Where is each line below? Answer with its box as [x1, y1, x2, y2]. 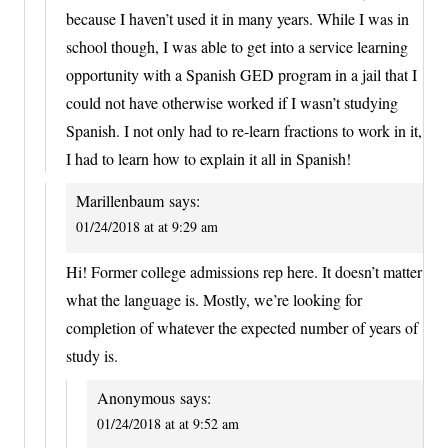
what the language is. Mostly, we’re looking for [66, 289, 362, 311]
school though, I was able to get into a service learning [66, 35, 408, 57]
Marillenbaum [76, 189, 164, 211]
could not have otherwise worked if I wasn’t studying [66, 91, 398, 113]
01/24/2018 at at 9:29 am [76, 216, 218, 236]
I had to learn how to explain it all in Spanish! [66, 147, 351, 169]
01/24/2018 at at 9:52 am [97, 414, 239, 434]
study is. [66, 345, 118, 367]
